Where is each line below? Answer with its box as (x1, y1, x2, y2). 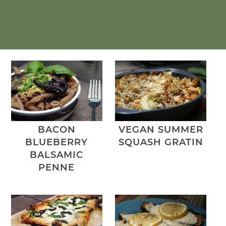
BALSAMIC (30, 149, 84, 161)
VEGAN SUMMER (118, 124, 203, 136)
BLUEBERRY (25, 137, 88, 148)
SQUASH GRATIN (118, 137, 203, 148)
